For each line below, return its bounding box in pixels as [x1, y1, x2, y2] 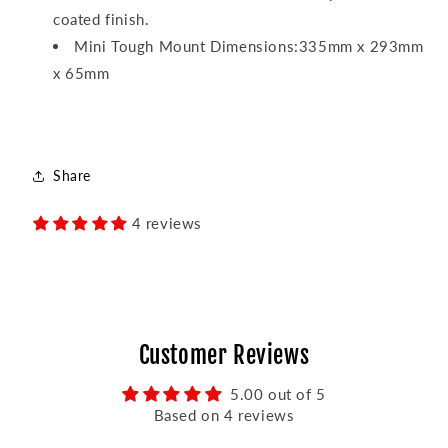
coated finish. [53, 9, 150, 28]
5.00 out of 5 [229, 384, 326, 403]
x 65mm [53, 63, 110, 82]
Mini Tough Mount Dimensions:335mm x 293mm [74, 36, 424, 55]
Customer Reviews [138, 340, 310, 370]
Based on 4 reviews [153, 405, 295, 424]
